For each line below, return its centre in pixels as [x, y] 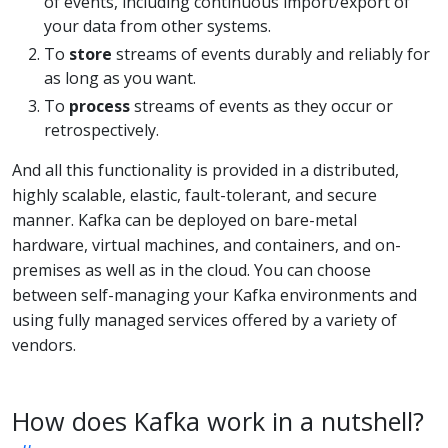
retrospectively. [101, 129]
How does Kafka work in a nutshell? [218, 420]
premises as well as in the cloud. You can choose [191, 269]
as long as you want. [120, 77]
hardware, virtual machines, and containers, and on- [206, 244]
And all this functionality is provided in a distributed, [205, 169]
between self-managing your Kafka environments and [214, 294]
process [99, 105]
